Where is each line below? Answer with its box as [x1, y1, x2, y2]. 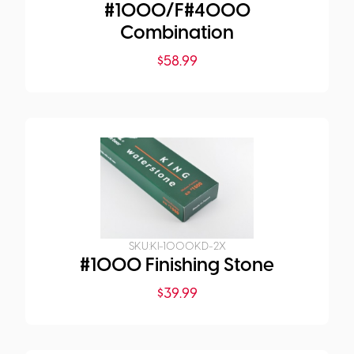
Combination [120, 24, 234, 44]
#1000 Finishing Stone [80, 256, 274, 277]
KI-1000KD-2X [149, 241, 226, 254]
